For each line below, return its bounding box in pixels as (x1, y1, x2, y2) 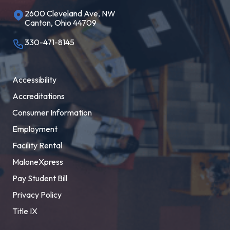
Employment (12, 124, 57, 135)
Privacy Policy (12, 189, 62, 200)
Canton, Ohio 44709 (25, 17, 97, 28)
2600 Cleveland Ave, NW (25, 8, 116, 19)
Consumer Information (12, 107, 92, 118)
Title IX (12, 206, 37, 217)
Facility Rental (12, 140, 62, 151)
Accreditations (12, 91, 65, 102)
